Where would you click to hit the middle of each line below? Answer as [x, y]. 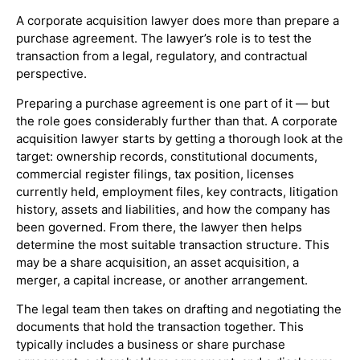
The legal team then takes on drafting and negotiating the [179, 309]
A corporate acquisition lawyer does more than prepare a [178, 21]
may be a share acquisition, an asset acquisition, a [157, 262]
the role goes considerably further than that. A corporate [177, 121]
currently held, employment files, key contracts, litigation [177, 191]
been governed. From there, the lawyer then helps [159, 227]
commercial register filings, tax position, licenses [155, 174]
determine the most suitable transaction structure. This [173, 244]
